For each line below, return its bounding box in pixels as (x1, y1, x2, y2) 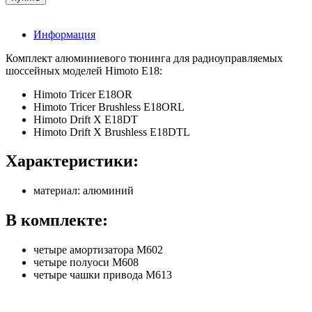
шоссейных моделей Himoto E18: (6, 64, 162, 77)
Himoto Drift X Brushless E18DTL (33, 125, 193, 138)
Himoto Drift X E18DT (33, 113, 141, 125)
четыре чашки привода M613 (33, 269, 175, 281)
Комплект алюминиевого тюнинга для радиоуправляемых (6, 52, 283, 64)
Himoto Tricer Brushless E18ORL (33, 100, 187, 113)
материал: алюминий (33, 185, 134, 197)
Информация (33, 28, 95, 40)
